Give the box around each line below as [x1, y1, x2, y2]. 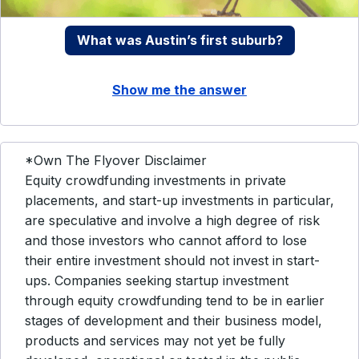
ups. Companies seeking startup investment [25, 272, 288, 288]
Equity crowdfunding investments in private [25, 172, 286, 188]
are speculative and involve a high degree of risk [25, 212, 320, 228]
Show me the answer [112, 82, 247, 98]
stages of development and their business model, [25, 313, 322, 329]
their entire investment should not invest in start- [25, 252, 320, 268]
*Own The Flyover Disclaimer [25, 152, 207, 168]
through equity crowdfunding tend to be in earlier [25, 292, 325, 309]
